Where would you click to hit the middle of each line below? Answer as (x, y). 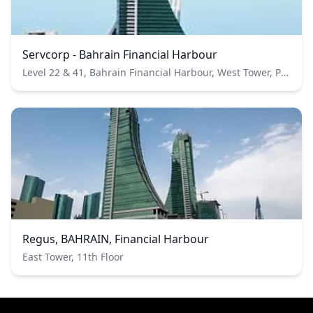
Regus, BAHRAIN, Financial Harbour (116, 239)
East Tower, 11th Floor (73, 256)
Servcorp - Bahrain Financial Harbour (120, 54)
